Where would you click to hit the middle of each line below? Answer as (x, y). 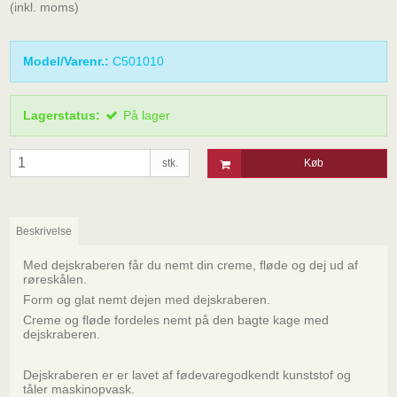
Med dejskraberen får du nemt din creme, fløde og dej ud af (191, 265)
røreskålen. (55, 279)
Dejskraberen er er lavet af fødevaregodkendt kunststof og (187, 374)
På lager (147, 116)
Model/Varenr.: (66, 62)
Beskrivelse (44, 231)
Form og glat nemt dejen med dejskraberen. (147, 299)
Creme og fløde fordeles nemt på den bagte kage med (176, 319)
